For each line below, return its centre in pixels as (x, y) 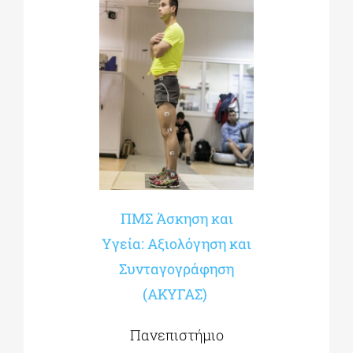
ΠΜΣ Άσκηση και (176, 219)
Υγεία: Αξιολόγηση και (176, 244)
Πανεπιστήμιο (176, 335)
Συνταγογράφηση (176, 269)
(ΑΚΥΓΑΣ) (176, 294)
